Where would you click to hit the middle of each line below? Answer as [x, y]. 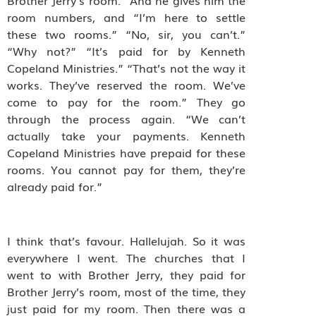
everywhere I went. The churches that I [127, 258]
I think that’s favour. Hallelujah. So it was [127, 241]
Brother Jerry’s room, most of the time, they [127, 292]
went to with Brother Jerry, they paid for [127, 275]
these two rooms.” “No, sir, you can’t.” [127, 34]
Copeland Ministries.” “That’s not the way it [127, 68]
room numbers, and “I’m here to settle [127, 17]
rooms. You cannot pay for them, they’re [127, 170]
